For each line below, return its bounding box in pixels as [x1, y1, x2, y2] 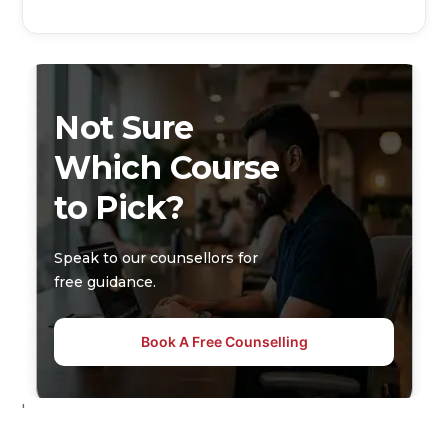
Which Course [54, 147, 280, 187]
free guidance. [54, 272, 157, 291]
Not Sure [54, 107, 194, 147]
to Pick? [54, 187, 185, 227]
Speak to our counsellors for [54, 248, 259, 267]
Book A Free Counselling [140, 332, 308, 350]
